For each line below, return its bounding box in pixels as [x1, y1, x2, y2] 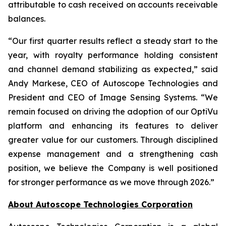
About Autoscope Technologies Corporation [8, 199, 193, 209]
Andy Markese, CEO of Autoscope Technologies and [8, 78, 218, 88]
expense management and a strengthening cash [8, 149, 218, 159]
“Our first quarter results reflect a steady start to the [8, 36, 218, 46]
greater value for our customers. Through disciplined [8, 135, 218, 145]
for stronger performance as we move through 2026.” [8, 177, 214, 187]
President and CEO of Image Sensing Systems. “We [8, 92, 218, 102]
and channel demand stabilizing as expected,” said [8, 64, 218, 74]
